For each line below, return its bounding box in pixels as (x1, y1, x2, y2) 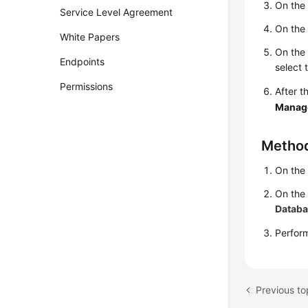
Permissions (60, 80, 113, 92)
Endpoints (60, 56, 105, 67)
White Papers (60, 31, 120, 43)
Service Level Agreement (60, 6, 173, 18)
